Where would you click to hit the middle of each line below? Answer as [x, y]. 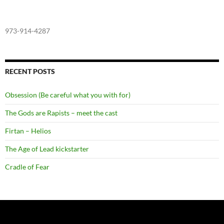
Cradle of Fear [27, 166]
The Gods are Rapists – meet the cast [61, 112]
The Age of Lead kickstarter [47, 148]
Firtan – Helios [28, 130]
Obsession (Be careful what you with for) [68, 94]
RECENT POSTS [30, 71]
